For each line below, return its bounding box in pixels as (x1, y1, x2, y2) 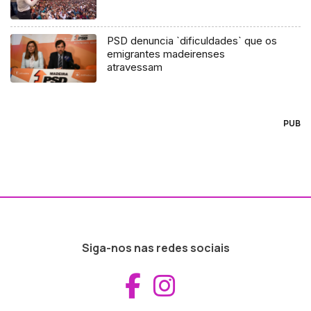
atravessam (107, 60, 163, 74)
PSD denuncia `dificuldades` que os (107, 34, 278, 48)
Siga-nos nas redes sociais (81, 240, 230, 256)
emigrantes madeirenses (107, 47, 226, 61)
